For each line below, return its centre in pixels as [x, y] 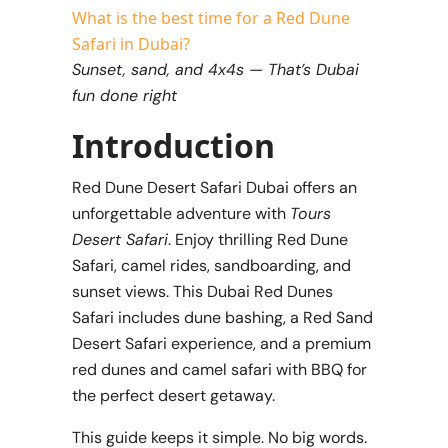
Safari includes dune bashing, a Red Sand [222, 317]
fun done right [124, 95]
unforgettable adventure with [181, 213]
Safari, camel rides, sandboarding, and [211, 265]
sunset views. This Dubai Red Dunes [202, 291]
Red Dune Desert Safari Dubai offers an [214, 187]
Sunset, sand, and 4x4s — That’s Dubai [215, 69]
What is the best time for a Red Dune [211, 17]
